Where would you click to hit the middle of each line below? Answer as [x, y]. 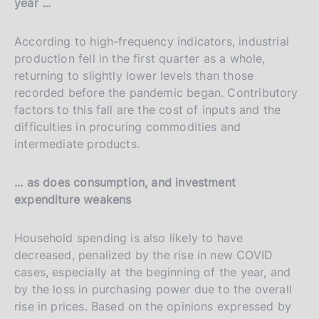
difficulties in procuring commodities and [128, 126]
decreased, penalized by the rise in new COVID [144, 255]
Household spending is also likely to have [129, 237]
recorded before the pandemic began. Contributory [156, 92]
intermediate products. [77, 143]
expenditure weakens [73, 199]
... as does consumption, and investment [125, 182]
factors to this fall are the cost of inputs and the [148, 109]
